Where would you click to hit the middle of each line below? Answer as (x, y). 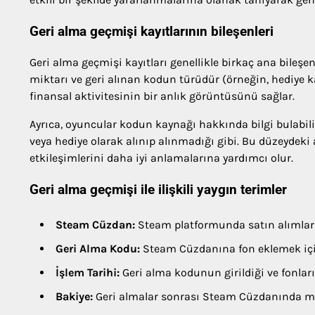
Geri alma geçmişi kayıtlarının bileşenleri (152, 31)
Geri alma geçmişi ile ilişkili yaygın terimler (158, 190)
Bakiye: (74, 296)
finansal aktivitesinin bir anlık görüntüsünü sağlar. (162, 96)
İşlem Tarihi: (88, 272)
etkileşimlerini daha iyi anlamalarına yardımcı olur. (161, 158)
